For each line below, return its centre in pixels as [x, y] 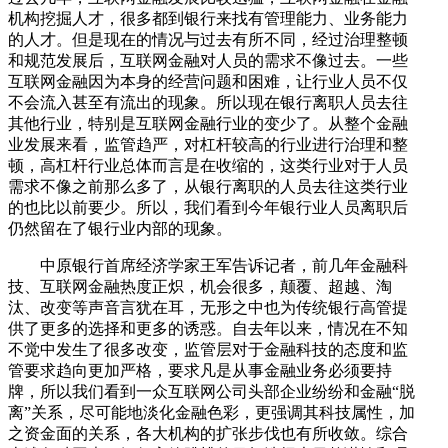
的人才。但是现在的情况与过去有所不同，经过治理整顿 [208, 39]
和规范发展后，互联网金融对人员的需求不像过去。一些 [208, 60]
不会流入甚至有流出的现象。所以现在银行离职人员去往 [208, 102]
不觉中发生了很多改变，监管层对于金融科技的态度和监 [208, 349]
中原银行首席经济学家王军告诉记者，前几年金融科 [208, 265]
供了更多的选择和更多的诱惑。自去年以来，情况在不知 [208, 328]
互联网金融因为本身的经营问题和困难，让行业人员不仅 [208, 81]
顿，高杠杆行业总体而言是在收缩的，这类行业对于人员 [208, 165]
